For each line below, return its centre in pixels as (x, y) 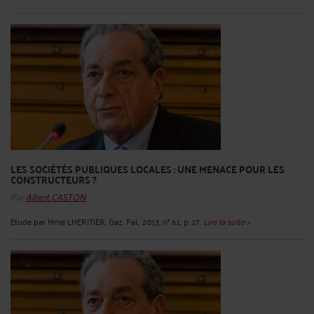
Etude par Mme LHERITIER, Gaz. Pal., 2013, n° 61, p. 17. (107, 221)
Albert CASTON (56, 196)
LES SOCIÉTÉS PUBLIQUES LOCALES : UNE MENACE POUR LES (148, 169)
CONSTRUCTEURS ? (54, 180)
